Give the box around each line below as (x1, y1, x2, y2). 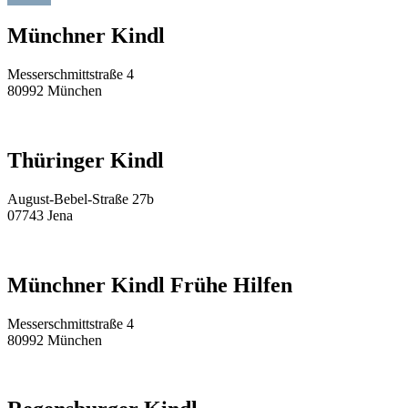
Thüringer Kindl (7, 148, 164, 172)
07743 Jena (7, 207, 73, 223)
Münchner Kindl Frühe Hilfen (7, 272, 292, 297)
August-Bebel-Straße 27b (7, 190, 154, 207)
